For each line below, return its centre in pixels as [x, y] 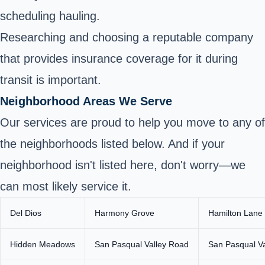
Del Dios [26, 213]
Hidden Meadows [43, 245]
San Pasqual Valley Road [142, 245]
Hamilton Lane [235, 213]
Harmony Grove [125, 213]
